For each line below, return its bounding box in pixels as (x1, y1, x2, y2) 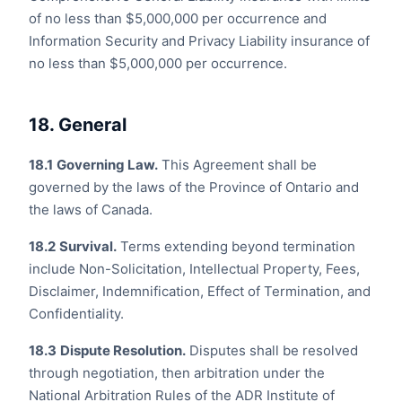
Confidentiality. (29, 305, 124, 322)
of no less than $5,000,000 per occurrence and (29, 10, 327, 27)
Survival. (59, 238, 117, 255)
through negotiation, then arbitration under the (29, 364, 325, 381)
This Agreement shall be (158, 156, 317, 173)
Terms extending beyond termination (117, 238, 355, 255)
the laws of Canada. (29, 201, 153, 218)
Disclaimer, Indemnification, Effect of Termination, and (29, 283, 371, 300)
